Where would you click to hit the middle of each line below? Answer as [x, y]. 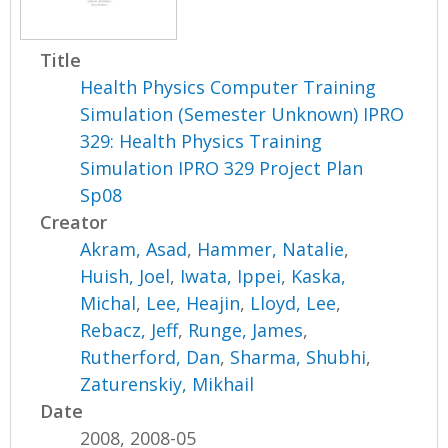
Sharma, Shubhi [298, 357]
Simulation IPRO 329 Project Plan [222, 168]
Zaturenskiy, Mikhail [167, 384]
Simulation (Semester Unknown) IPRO [242, 114]
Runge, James [246, 330]
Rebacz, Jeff [129, 330]
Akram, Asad [134, 249]
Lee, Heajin [193, 303]
